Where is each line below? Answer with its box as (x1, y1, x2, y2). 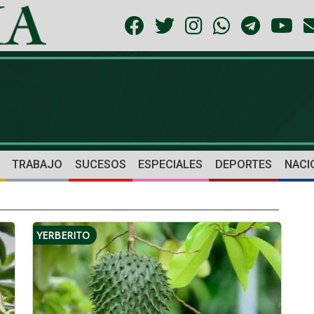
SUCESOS (74, 158, 126, 172)
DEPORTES (215, 158, 273, 172)
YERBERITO (36, 228, 90, 243)
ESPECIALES (138, 158, 203, 172)
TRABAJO (11, 158, 62, 172)
